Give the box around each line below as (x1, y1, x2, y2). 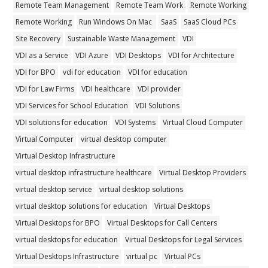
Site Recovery (16, 33, 61, 44)
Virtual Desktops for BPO (16, 217, 100, 228)
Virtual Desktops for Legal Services (125, 234, 242, 245)
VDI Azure (75, 50, 109, 60)
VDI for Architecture (168, 50, 235, 60)
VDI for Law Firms (16, 83, 75, 94)
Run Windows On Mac (79, 16, 154, 27)
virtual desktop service (16, 184, 93, 194)
